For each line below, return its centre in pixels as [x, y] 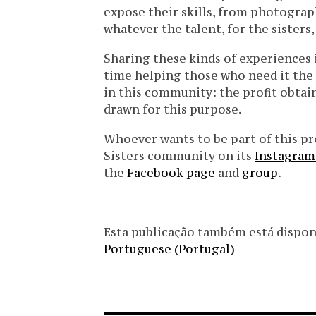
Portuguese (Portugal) [169, 249]
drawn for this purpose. [173, 110]
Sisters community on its [179, 156]
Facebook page [171, 173]
